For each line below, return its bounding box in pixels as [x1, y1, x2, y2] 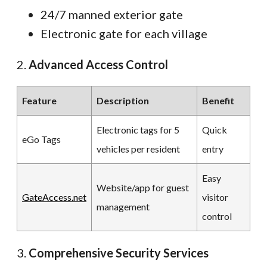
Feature [22, 94, 57, 106]
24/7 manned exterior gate [41, 7, 183, 21]
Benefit [202, 94, 234, 106]
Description [97, 94, 149, 106]
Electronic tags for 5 [97, 123, 179, 135]
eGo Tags [22, 133, 61, 145]
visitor [202, 191, 228, 203]
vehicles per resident [97, 142, 180, 154]
